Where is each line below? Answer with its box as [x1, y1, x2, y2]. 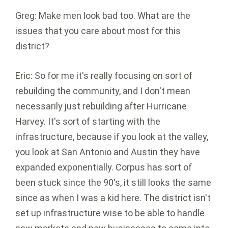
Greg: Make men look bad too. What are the [15, 10, 190, 21]
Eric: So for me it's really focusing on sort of [15, 70, 192, 81]
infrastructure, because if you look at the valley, [15, 131, 208, 142]
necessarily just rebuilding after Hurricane [15, 101, 187, 112]
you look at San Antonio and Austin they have [15, 147, 200, 158]
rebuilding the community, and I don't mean [15, 85, 190, 97]
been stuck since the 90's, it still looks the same [15, 177, 211, 188]
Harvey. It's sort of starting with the [15, 116, 160, 127]
